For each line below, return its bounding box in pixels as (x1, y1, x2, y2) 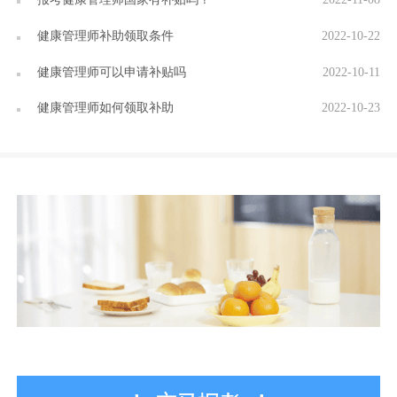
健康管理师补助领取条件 (34, 28, 175, 43)
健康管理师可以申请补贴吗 (34, 64, 187, 79)
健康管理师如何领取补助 (34, 100, 175, 115)
